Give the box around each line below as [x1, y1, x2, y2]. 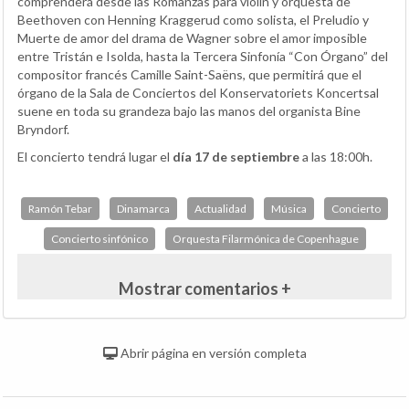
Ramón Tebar [28, 201, 92, 215]
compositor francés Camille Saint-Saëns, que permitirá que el [17, 66, 362, 82]
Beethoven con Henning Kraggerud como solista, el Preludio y [17, 11, 369, 27]
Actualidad [194, 201, 246, 215]
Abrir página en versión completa [117, 344, 307, 361]
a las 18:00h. [299, 148, 372, 164]
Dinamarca [117, 201, 170, 215]
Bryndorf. [17, 121, 69, 137]
